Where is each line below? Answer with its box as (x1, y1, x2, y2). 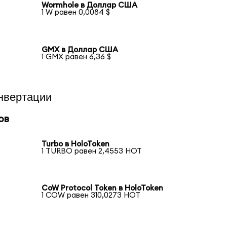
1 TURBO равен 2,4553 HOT (42, 147, 142, 155)
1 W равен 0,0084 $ (42, 9, 110, 17)
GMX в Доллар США (42, 46, 119, 54)
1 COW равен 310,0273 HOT (42, 192, 141, 200)
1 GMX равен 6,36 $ (42, 53, 111, 61)
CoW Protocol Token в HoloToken (42, 184, 164, 193)
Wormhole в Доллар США (42, 2, 138, 10)
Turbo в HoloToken (42, 140, 110, 148)
